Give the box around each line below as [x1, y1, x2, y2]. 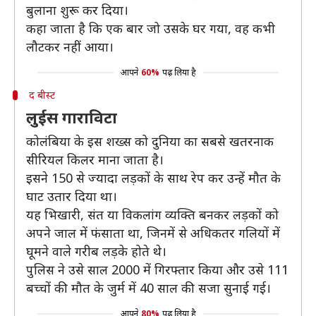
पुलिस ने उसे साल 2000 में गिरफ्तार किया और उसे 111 [26, 261, 288, 278]
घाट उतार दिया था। [26, 188, 117, 205]
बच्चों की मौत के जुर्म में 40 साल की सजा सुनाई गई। [26, 279, 271, 296]
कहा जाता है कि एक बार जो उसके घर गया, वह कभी [26, 20, 275, 37]
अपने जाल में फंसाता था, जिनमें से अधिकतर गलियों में [26, 224, 280, 241]
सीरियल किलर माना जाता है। [26, 151, 164, 168]
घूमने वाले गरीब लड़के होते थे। [26, 243, 166, 260]
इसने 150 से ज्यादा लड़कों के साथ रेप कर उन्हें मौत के [26, 169, 281, 186]
